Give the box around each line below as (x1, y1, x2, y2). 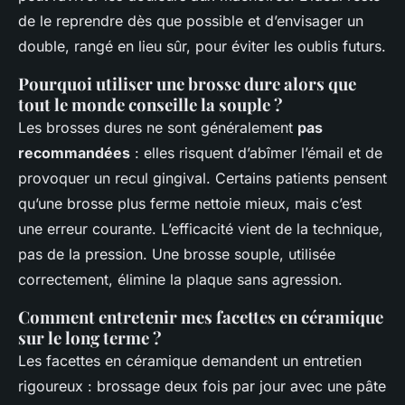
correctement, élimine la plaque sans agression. (18, 270, 343, 289)
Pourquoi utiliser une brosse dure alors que (18, 72, 356, 96)
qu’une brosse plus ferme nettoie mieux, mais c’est (18, 194, 362, 213)
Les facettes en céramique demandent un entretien (18, 352, 362, 371)
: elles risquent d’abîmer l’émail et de (130, 144, 382, 163)
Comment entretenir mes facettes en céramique (18, 306, 383, 329)
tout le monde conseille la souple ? (18, 93, 283, 117)
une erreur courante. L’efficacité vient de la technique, (18, 220, 383, 239)
